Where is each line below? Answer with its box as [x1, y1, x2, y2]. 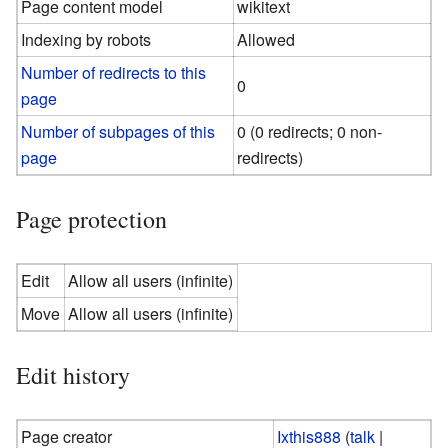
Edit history [16, 358, 130, 391]
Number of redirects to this [21, 60, 207, 84]
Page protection [16, 202, 167, 235]
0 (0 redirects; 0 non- [237, 119, 383, 143]
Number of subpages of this [21, 119, 216, 143]
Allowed [237, 27, 296, 51]
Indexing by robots [21, 27, 152, 51]
